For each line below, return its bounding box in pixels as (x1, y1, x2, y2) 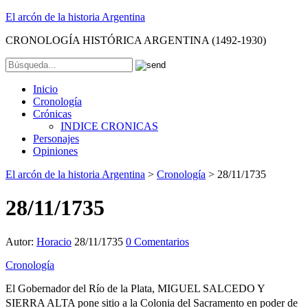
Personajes (33, 133, 79, 144)
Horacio (36, 235, 71, 247)
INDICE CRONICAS (60, 120, 158, 132)
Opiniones (33, 145, 78, 157)
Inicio (33, 83, 58, 95)
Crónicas (33, 108, 71, 120)
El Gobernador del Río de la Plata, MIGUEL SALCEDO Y (5, 282, 265, 294)
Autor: (5, 235, 36, 247)
